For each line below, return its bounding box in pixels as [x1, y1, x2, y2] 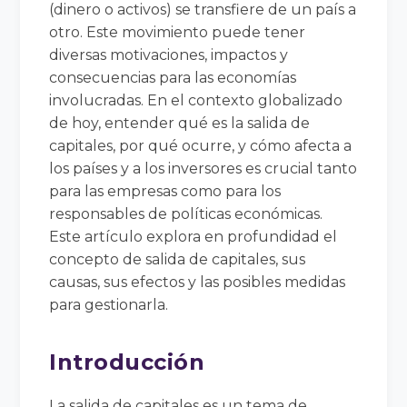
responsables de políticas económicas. [49, 204, 323, 223]
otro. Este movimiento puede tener [49, 23, 306, 41]
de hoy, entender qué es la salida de [49, 114, 311, 132]
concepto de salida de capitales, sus [49, 250, 306, 268]
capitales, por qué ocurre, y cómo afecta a [49, 136, 352, 154]
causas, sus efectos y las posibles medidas [49, 273, 346, 291]
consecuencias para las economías [49, 68, 297, 86]
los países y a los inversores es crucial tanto [49, 159, 358, 177]
